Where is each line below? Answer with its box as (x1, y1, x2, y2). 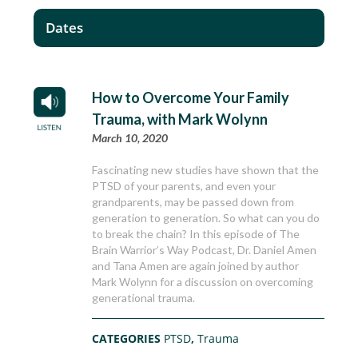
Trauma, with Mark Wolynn (92, 110, 268, 129)
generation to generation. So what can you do (92, 211, 320, 225)
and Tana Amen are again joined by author (92, 259, 300, 273)
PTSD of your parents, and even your (92, 179, 276, 193)
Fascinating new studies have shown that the (92, 163, 320, 177)
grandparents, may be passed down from (92, 195, 295, 209)
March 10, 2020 (92, 131, 169, 145)
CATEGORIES (92, 331, 165, 347)
